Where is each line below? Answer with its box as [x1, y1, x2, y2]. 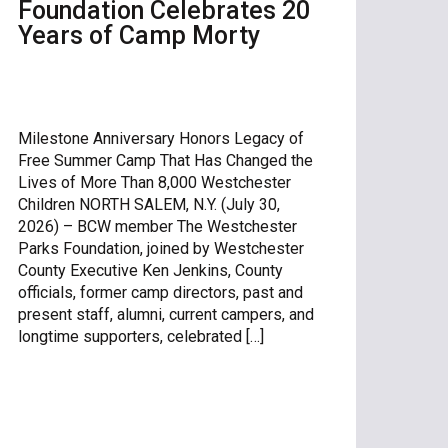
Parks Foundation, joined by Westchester [17, 238, 304, 258]
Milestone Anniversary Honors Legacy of [17, 128, 304, 148]
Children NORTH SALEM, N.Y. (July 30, [17, 194, 280, 214]
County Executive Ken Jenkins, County [17, 260, 283, 280]
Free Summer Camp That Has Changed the [17, 150, 313, 170]
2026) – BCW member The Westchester [17, 216, 297, 236]
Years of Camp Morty [17, 20, 260, 50]
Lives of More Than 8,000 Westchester [17, 172, 291, 192]
